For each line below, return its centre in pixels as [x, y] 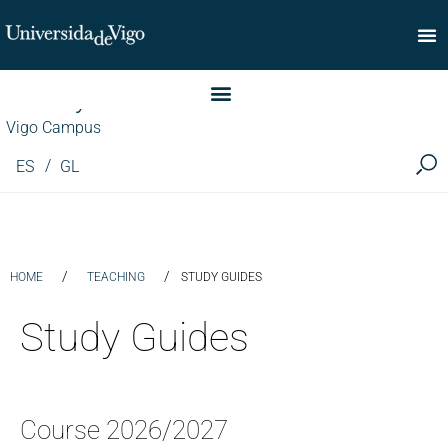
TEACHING [116, 277]
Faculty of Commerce [127, 98]
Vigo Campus [53, 127]
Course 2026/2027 [124, 430]
